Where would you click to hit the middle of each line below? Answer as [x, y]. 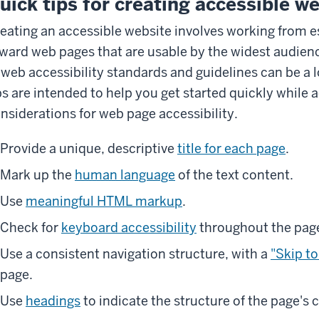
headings [53, 300]
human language [125, 174]
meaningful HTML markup [104, 201]
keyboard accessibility [129, 227]
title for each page [231, 148]
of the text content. [234, 174]
